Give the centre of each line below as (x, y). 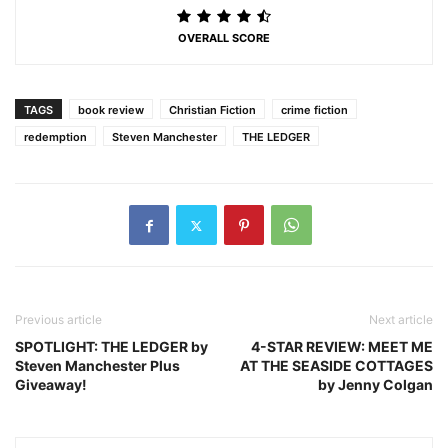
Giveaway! (51, 385)
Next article (401, 320)
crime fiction (314, 110)
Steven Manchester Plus (97, 366)
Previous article (58, 320)
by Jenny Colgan (375, 385)
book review (111, 110)
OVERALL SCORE (224, 38)
